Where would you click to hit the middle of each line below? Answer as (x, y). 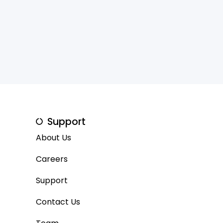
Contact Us (58, 202)
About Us (54, 137)
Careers (52, 159)
